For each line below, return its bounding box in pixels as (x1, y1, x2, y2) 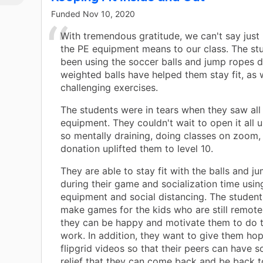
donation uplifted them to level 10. (60, 143, 213, 155)
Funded (51, 9, 83, 19)
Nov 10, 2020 (83, 9, 135, 19)
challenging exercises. (60, 82, 158, 94)
